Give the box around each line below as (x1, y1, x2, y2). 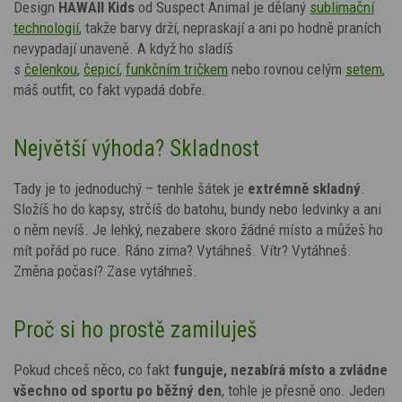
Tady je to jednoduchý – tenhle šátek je (13, 179, 244, 197)
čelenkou (24, 59, 77, 78)
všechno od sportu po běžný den (13, 380, 222, 399)
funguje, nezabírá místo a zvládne (173, 360, 388, 379)
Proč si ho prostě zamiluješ (13, 316, 257, 343)
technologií (13, 18, 79, 37)
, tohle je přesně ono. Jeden (222, 380, 385, 399)
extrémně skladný (248, 179, 361, 197)
